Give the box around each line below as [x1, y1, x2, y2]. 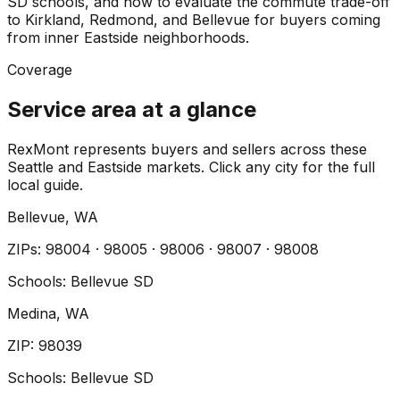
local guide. [7, 176, 83, 195]
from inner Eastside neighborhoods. [7, 29, 249, 47]
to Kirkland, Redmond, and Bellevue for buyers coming [7, 11, 380, 29]
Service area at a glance [7, 96, 256, 123]
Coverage [7, 61, 72, 79]
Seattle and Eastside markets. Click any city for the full [7, 158, 375, 177]
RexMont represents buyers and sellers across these [7, 140, 367, 159]
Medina [7, 304, 56, 323]
